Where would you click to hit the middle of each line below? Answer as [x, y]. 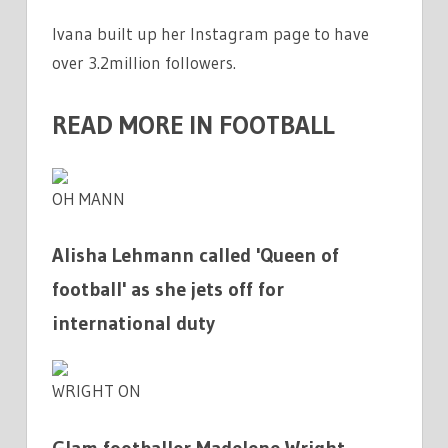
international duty [133, 323]
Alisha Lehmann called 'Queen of [195, 255]
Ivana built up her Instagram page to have [210, 34]
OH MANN [88, 198]
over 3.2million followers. [144, 63]
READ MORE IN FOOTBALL [193, 124]
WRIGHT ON [96, 391]
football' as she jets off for [168, 289]
